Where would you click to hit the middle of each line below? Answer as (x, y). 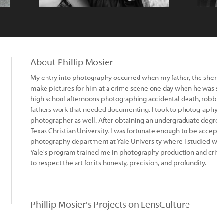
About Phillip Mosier (72, 62)
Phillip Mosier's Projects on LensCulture (110, 204)
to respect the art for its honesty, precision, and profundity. (118, 163)
